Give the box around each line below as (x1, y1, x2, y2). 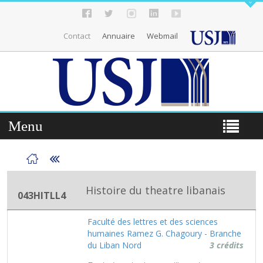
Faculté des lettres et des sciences (87, 215, 218, 227)
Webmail (147, 31, 178, 41)
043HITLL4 (18, 188, 66, 202)
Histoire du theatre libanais (86, 183, 225, 197)
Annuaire (102, 31, 135, 41)
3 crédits (210, 239, 244, 251)
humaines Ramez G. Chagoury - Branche (87, 227, 241, 239)
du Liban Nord (87, 239, 141, 251)
